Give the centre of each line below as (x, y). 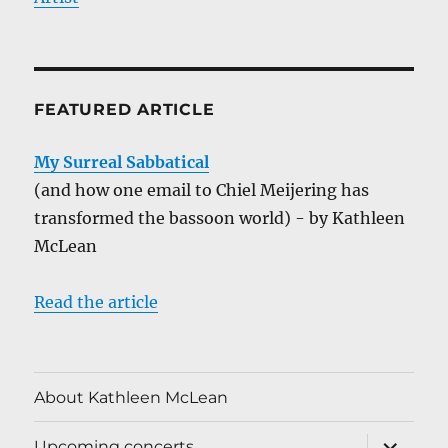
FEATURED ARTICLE (124, 110)
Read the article (96, 302)
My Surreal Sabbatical (122, 162)
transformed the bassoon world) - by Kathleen (220, 218)
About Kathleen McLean (131, 397)
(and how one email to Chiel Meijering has (202, 190)
